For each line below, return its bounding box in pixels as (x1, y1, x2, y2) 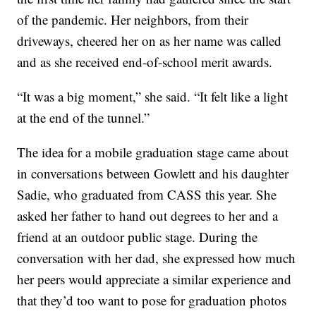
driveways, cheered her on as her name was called (17, 32, 282, 50)
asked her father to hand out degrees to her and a (17, 207, 279, 225)
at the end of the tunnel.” (17, 109, 150, 127)
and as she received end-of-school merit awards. (17, 53, 273, 71)
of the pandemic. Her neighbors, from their (17, 11, 249, 29)
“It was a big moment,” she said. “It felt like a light (17, 87, 288, 106)
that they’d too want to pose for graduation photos (17, 291, 287, 310)
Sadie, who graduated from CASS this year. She (17, 186, 277, 204)
